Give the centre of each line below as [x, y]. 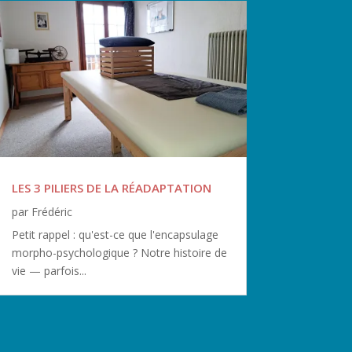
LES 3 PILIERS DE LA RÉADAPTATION [111, 188]
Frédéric [51, 212]
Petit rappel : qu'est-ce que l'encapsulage [115, 235]
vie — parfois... [49, 271]
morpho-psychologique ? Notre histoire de [119, 253]
